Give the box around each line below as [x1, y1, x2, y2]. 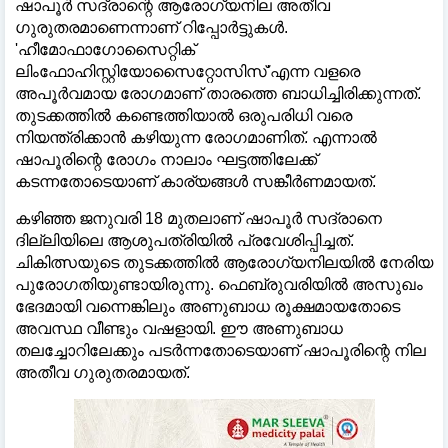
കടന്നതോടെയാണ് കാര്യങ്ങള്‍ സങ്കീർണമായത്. [15, 172, 376, 190]
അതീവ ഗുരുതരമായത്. [15, 363, 190, 381]
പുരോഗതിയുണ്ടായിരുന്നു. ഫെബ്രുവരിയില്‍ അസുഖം [15, 275, 423, 293]
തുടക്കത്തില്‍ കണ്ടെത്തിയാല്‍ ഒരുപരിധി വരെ [15, 106, 352, 124]
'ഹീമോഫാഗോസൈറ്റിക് [15, 40, 195, 58]
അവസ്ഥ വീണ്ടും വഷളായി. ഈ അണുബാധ [15, 319, 343, 337]
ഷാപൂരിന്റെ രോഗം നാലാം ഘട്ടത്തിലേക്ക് [15, 150, 317, 168]
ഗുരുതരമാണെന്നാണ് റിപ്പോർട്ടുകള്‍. [15, 18, 288, 36]
